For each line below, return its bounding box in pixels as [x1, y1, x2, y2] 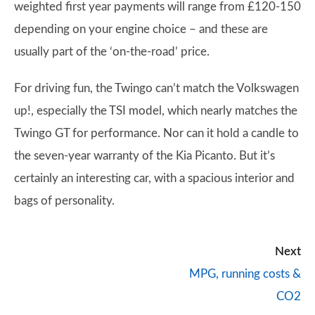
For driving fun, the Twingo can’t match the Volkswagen [14, 82, 299, 94]
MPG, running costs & [189, 268, 301, 280]
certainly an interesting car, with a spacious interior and [14, 172, 295, 184]
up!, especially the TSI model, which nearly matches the [14, 105, 297, 117]
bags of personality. [14, 195, 115, 207]
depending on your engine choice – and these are [14, 23, 268, 35]
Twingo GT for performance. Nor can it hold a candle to [14, 127, 299, 139]
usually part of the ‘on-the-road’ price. [14, 46, 210, 58]
